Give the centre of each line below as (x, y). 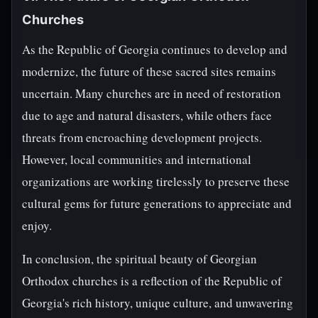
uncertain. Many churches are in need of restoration (152, 93)
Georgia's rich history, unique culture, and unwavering (158, 303)
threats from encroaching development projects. (142, 137)
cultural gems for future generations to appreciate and (157, 203)
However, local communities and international (137, 159)
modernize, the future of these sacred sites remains (149, 71)
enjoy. (37, 225)
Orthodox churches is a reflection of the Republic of (152, 281)
